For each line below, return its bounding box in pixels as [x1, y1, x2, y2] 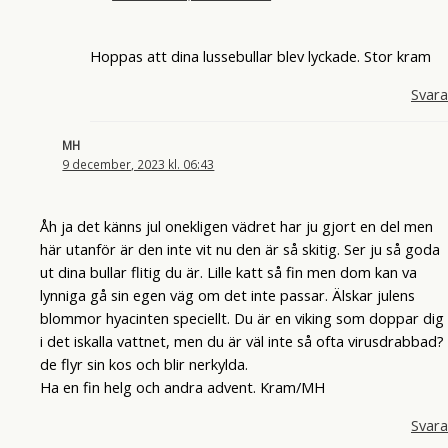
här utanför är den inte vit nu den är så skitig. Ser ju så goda [40, 239, 440, 260]
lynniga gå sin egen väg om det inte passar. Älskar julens [40, 285, 415, 306]
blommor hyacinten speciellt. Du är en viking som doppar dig [40, 308, 444, 329]
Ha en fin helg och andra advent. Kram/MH [40, 377, 325, 398]
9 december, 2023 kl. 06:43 [62, 156, 215, 173]
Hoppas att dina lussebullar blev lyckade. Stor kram [89, 46, 431, 67]
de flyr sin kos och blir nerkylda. [40, 354, 248, 375]
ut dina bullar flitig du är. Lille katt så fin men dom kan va [40, 262, 417, 283]
